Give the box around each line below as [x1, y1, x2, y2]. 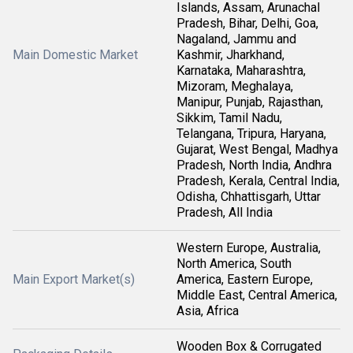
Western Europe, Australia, [176, 240, 321, 255]
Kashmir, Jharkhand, [176, 47, 284, 62]
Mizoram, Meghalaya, [176, 79, 293, 94]
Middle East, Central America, [176, 288, 337, 303]
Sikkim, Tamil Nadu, [176, 110, 282, 125]
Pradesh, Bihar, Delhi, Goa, [176, 16, 318, 31]
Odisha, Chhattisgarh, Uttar [176, 189, 321, 204]
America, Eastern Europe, [176, 272, 313, 287]
